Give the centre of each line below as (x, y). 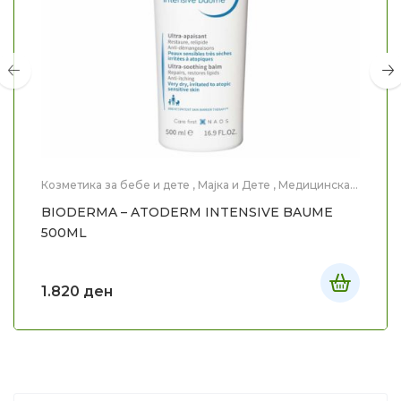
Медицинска (314, 184)
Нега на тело (146, 197)
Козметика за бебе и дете (115, 184)
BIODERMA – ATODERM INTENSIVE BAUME (187, 212)
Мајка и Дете (234, 184)
